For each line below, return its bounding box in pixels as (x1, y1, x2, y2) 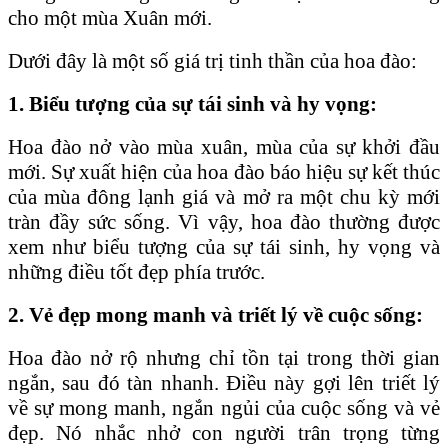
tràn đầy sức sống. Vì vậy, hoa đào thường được (8, 209, 440, 234)
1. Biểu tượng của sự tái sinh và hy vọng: (8, 91, 377, 116)
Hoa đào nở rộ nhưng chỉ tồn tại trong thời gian (8, 345, 440, 370)
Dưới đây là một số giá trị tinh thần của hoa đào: (8, 48, 417, 73)
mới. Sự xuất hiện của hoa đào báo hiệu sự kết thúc (8, 159, 440, 184)
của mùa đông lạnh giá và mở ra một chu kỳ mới (8, 184, 440, 209)
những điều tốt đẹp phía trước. (8, 259, 265, 284)
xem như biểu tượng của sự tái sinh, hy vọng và (8, 234, 440, 259)
